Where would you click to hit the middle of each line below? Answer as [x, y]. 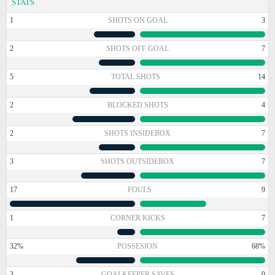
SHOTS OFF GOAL [137, 48]
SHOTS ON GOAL [137, 20]
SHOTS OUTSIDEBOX [137, 161]
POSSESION [137, 246]
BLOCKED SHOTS [137, 105]
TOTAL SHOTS [136, 76]
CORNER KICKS [137, 218]
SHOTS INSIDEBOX [137, 133]
